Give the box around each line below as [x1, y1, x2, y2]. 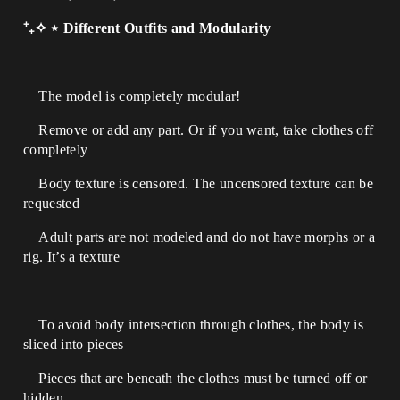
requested [23, 196, 79, 211]
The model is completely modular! [23, 88, 241, 104]
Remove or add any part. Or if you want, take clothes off [23, 122, 374, 137]
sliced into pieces [23, 337, 124, 352]
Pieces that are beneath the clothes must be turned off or [23, 371, 368, 386]
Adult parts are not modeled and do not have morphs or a [23, 229, 375, 245]
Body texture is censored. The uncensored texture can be [23, 176, 373, 191]
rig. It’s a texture [23, 249, 121, 264]
